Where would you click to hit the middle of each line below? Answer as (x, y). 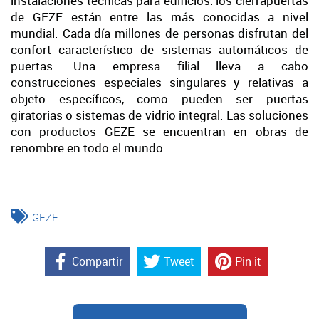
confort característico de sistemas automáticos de (159, 49)
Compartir (98, 261)
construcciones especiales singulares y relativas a (159, 82)
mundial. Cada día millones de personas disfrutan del (159, 33)
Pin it (249, 261)
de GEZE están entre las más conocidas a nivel (159, 16)
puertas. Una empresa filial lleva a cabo (159, 66)
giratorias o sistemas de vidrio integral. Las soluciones (159, 115)
